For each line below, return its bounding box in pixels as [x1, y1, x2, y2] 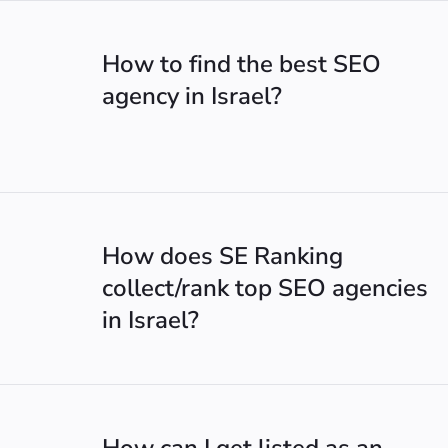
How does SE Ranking [102, 240, 343, 272]
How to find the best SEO [102, 48, 381, 80]
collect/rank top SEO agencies [102, 272, 428, 304]
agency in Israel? [102, 80, 282, 112]
